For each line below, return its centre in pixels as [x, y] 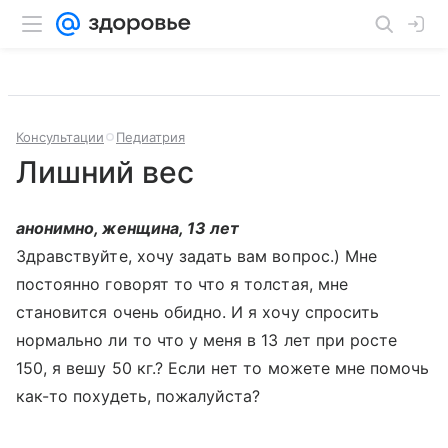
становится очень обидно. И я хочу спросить [198, 312]
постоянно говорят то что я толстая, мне [182, 284]
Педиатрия [150, 137]
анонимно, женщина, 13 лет [128, 228]
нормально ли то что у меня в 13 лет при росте [207, 340]
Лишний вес [105, 172]
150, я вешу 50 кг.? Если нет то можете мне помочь [223, 368]
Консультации [60, 137]
